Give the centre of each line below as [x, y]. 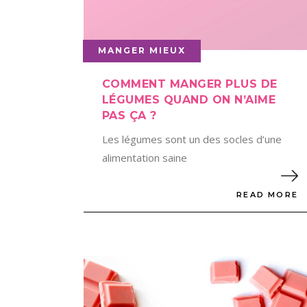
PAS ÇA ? [130, 115]
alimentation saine [145, 157]
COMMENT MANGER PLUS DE [190, 84]
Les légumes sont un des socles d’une [192, 139]
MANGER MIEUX [142, 50]
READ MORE [267, 195]
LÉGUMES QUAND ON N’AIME [189, 99]
